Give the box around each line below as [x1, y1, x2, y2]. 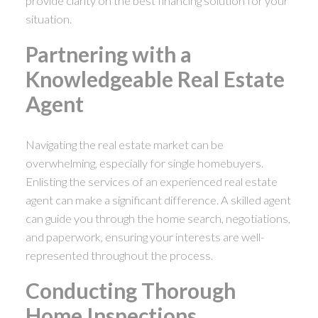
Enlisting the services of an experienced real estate [25, 174, 278, 188]
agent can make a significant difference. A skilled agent [25, 192, 291, 207]
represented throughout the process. [25, 248, 213, 262]
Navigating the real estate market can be [25, 137, 224, 151]
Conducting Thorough [25, 278, 236, 304]
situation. [25, 11, 72, 26]
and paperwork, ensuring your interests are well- [25, 229, 264, 243]
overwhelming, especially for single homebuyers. [25, 155, 263, 170]
